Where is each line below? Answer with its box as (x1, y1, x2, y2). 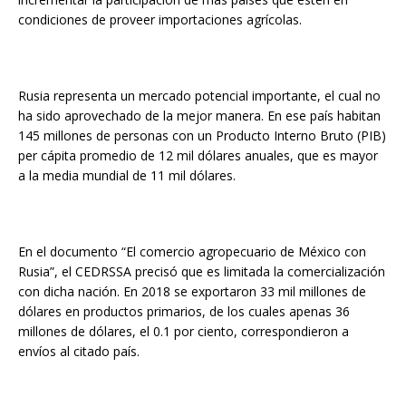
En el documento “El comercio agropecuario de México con (18, 242, 366, 260)
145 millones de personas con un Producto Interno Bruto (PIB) (18, 126, 386, 144)
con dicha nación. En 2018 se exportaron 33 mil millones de (18, 282, 366, 300)
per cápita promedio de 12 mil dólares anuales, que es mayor (18, 146, 378, 164)
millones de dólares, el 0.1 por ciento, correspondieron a (18, 322, 349, 340)
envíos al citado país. (18, 342, 140, 360)
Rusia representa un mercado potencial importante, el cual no (18, 86, 381, 104)
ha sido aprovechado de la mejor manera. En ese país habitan (18, 106, 381, 124)
